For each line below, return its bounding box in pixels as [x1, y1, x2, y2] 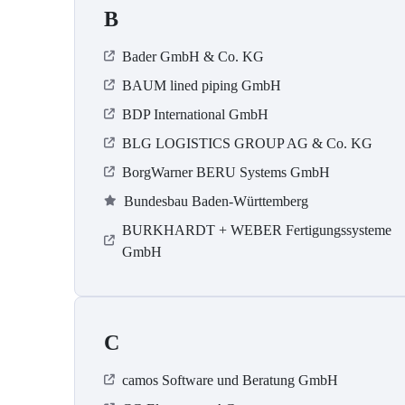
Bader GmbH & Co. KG [122, 49, 264, 65]
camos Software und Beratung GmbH [122, 372, 338, 389]
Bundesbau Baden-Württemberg [124, 193, 308, 210]
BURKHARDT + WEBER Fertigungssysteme [122, 222, 391, 239]
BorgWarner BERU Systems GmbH [122, 165, 330, 181]
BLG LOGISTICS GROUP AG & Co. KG [122, 136, 372, 152]
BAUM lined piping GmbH [122, 78, 281, 94]
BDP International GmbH [122, 107, 268, 123]
